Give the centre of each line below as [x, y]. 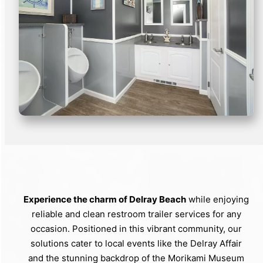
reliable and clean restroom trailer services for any [136, 214]
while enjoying [218, 199]
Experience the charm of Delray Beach [105, 199]
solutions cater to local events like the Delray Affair [136, 243]
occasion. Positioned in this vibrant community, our [136, 228]
